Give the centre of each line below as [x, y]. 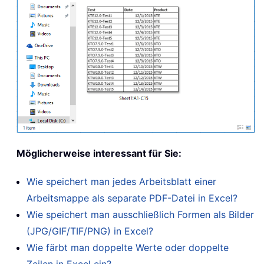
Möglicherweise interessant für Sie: [99, 154]
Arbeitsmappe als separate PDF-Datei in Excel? [132, 198]
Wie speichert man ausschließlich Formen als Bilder [140, 215]
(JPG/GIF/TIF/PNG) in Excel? [90, 231]
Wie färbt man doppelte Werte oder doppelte [128, 248]
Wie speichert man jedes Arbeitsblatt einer [121, 182]
